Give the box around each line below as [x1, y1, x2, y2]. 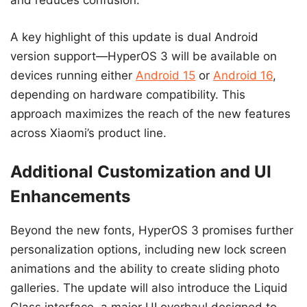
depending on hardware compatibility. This [10, 87, 245, 101]
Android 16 [213, 68, 273, 82]
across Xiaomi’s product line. [10, 125, 167, 140]
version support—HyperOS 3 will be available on [10, 49, 277, 63]
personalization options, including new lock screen [10, 243, 286, 257]
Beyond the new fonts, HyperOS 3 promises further [10, 223, 293, 238]
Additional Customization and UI [10, 162, 271, 182]
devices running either [10, 68, 136, 82]
